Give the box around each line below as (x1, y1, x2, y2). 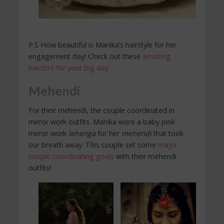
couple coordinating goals (28, 151, 114, 161)
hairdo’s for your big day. (28, 62, 110, 72)
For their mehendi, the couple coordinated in (28, 105, 174, 115)
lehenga (68, 128, 95, 138)
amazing (142, 51, 170, 61)
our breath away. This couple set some (28, 140, 158, 150)
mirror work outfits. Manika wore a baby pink (28, 117, 175, 127)
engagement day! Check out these (28, 51, 142, 61)
